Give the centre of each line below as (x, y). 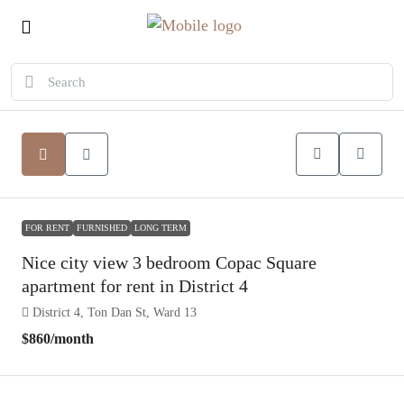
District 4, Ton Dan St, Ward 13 (115, 312)
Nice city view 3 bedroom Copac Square (169, 262)
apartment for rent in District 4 (135, 286)
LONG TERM (161, 228)
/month (72, 339)
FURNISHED (102, 228)
